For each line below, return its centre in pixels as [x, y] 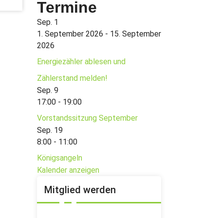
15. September [136, 34]
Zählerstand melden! [72, 78]
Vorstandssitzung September [87, 118]
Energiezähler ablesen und [81, 62]
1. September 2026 [70, 34]
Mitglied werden [80, 190]
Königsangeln [60, 158]
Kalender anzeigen [68, 170]
